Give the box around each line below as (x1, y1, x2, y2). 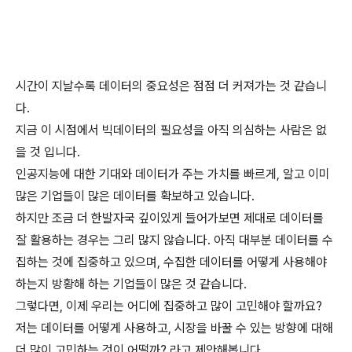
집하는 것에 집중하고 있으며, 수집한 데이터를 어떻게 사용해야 (16, 255, 327, 269)
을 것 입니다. (16, 145, 80, 159)
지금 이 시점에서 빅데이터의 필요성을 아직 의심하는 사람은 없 (16, 123, 327, 137)
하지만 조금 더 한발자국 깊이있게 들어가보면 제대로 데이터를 (16, 211, 324, 225)
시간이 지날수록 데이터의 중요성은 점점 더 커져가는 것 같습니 (16, 79, 327, 93)
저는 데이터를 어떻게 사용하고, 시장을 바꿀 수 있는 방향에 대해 (16, 321, 333, 335)
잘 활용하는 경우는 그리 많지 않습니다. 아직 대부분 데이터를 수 (16, 233, 333, 247)
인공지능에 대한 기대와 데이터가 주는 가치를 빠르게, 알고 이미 (16, 167, 330, 181)
